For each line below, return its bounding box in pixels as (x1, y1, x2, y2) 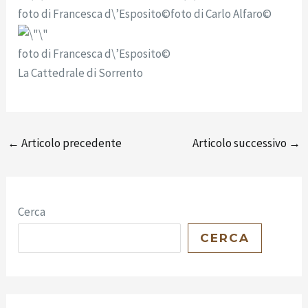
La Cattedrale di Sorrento (18, 65, 144, 81)
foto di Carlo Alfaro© (170, 6, 272, 22)
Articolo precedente (19, 135, 122, 151)
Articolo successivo (192, 135, 289, 151)
